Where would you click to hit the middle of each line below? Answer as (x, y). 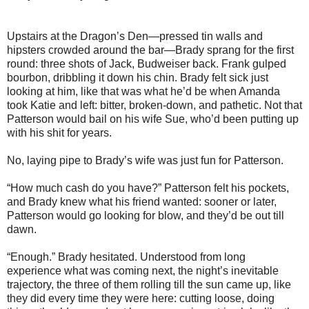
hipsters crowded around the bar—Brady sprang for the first (150, 50)
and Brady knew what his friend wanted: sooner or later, (142, 201)
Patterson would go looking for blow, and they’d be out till (146, 215)
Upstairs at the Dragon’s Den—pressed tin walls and (135, 36)
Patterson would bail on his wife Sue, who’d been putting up (153, 119)
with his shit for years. (59, 132)
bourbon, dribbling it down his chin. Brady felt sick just (138, 77)
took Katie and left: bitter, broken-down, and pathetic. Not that (154, 105)
